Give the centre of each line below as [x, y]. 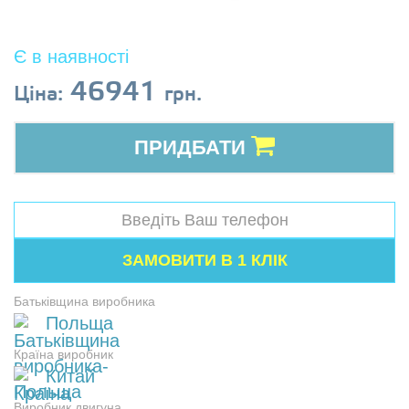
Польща [79, 323]
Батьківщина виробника [84, 301]
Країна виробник [63, 354]
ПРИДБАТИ [193, 147]
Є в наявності [71, 57]
